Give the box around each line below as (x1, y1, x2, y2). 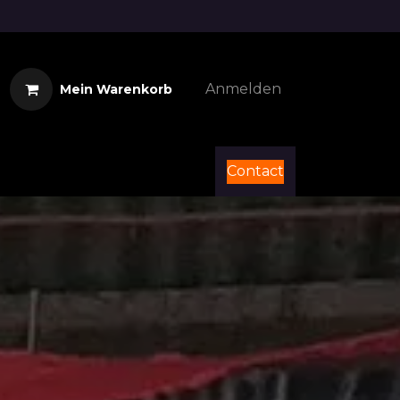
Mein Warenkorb (60, 80, 172, 97)
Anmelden (205, 80, 281, 97)
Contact (227, 162, 284, 179)
